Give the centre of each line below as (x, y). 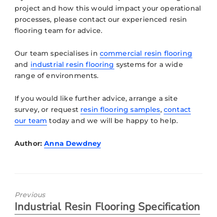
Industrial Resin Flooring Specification (108, 207)
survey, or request (48, 109)
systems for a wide (148, 64)
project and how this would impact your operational (108, 8)
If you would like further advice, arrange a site (96, 98)
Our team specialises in (57, 53)
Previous (30, 194)
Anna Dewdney (73, 143)
